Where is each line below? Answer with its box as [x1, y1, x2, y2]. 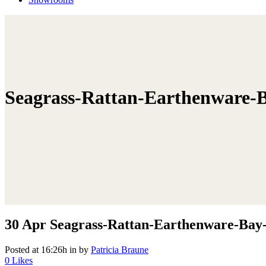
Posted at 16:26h [5, 244, 67, 255]
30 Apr [5, 216, 46, 232]
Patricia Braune [91, 244, 148, 255]
